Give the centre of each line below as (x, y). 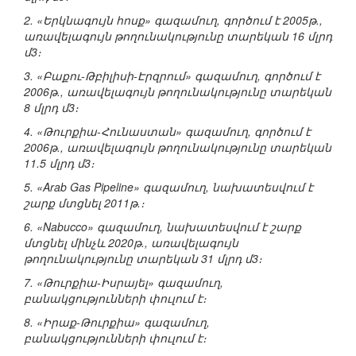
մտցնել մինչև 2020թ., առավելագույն (131, 243)
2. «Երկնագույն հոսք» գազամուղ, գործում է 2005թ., (173, 20)
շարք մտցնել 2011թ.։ (84, 203)
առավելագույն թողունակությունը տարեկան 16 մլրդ (178, 36)
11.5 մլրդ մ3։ (59, 163)
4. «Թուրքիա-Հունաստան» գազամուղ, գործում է (167, 132)
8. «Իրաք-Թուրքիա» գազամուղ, (117, 322)
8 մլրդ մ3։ (51, 108)
